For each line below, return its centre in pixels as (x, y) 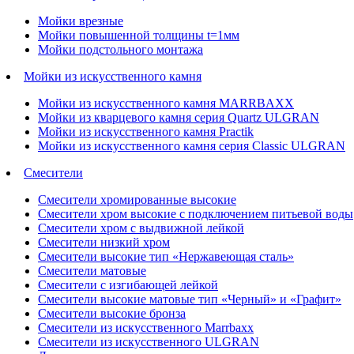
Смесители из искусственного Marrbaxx (146, 328)
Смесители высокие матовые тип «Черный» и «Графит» (190, 299)
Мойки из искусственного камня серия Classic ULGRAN (192, 146)
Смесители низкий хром (104, 242)
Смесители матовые (92, 271)
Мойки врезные (81, 21)
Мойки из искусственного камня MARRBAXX (166, 103)
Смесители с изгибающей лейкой (128, 285)
